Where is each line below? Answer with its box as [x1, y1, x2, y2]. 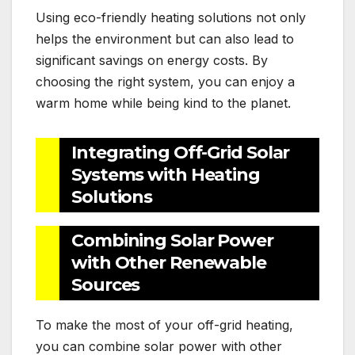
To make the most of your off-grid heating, [36, 317, 293, 334]
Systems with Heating [71, 163, 260, 185]
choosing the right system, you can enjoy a [36, 73, 295, 90]
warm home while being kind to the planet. [36, 94, 291, 111]
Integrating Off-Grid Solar [71, 141, 290, 163]
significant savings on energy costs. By [36, 52, 268, 68]
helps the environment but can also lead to [36, 30, 294, 47]
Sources [71, 274, 140, 296]
